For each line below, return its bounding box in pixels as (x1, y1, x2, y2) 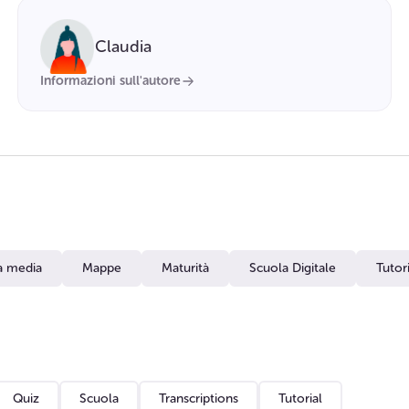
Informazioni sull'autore (39, 72, 181, 89)
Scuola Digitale (249, 259, 336, 276)
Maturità (162, 259, 209, 276)
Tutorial (278, 390, 322, 406)
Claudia (94, 36, 152, 57)
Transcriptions (159, 390, 238, 406)
